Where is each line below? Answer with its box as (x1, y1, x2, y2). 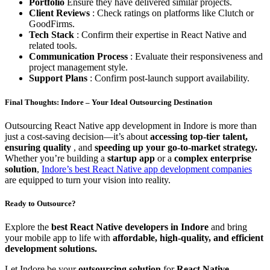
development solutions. (5, 243, 97, 254)
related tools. (29, 40, 77, 51)
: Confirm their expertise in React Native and (77, 30, 246, 40)
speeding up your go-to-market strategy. (95, 142, 257, 152)
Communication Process (29, 51, 130, 62)
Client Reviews (29, 8, 92, 19)
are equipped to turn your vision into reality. (5, 174, 171, 185)
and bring (211, 222, 247, 233)
